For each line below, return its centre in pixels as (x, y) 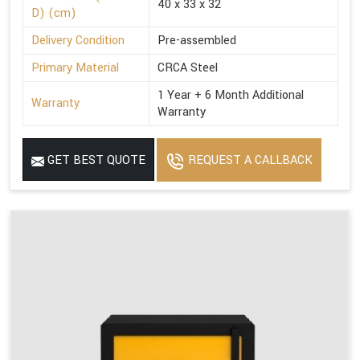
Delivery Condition (78, 41)
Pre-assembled (197, 41)
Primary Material (75, 68)
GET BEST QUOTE (95, 161)
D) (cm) (54, 14)
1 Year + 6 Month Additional (231, 96)
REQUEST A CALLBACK (249, 161)
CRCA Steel (188, 68)
